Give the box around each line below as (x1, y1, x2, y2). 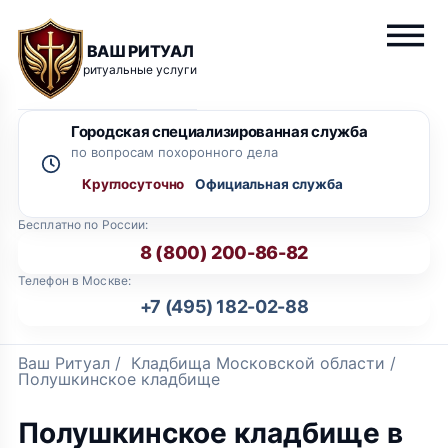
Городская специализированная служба (71, 122, 368, 141)
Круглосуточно (82, 176, 185, 192)
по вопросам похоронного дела (71, 144, 278, 160)
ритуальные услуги (83, 61, 197, 77)
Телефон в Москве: (18, 273, 132, 288)
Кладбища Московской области (131, 353, 385, 373)
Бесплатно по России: (18, 217, 149, 232)
